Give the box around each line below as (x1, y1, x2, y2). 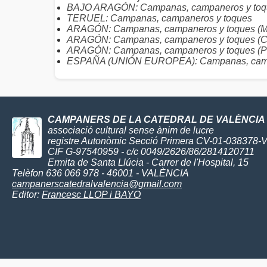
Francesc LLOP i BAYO (42, 190, 141, 200)
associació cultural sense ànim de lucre (48, 125, 214, 135)
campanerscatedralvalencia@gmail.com (12, 179, 182, 189)
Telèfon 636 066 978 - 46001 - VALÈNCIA (12, 168, 189, 178)
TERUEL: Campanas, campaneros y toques (67, 13, 252, 23)
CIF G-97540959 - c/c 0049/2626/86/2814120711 (48, 147, 254, 157)
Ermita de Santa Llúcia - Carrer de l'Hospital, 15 (48, 157, 249, 167)
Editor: (12, 190, 42, 200)
